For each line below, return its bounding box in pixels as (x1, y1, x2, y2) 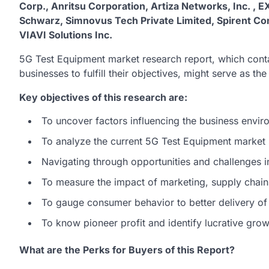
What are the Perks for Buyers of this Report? (19, 244, 235, 256)
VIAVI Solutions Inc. (19, 29, 112, 41)
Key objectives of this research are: (19, 91, 187, 103)
